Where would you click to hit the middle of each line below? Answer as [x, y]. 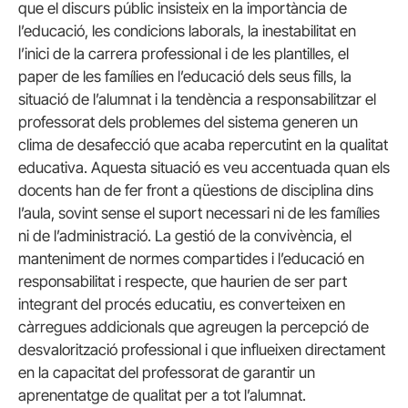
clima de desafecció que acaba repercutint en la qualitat [203, 144]
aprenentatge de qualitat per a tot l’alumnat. [162, 395]
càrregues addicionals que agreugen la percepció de [194, 326]
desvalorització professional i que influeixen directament [202, 349]
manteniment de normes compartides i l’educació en [191, 258]
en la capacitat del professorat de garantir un [167, 372]
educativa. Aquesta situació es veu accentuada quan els [204, 167]
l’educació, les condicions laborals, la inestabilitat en [187, 31]
